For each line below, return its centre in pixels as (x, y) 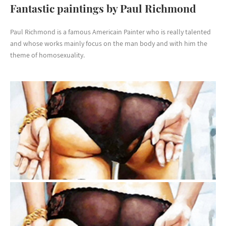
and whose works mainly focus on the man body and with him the (109, 43)
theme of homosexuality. (47, 55)
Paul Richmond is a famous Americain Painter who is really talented (110, 32)
